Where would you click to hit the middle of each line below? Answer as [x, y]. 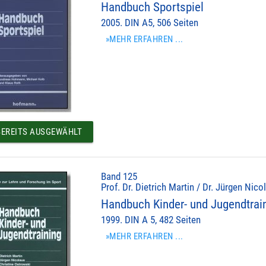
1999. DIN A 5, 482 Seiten [151, 220]
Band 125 [119, 177]
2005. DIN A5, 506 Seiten [150, 23]
